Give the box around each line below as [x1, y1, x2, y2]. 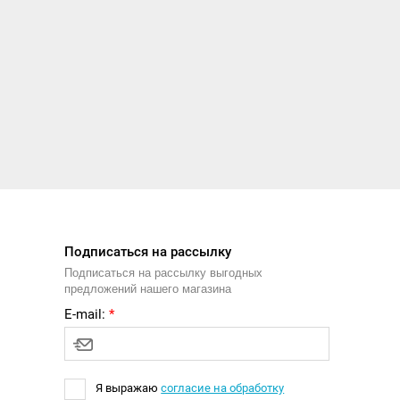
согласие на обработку [161, 381, 285, 396]
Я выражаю [96, 381, 162, 396]
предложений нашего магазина [64, 281, 232, 296]
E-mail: [64, 305, 110, 322]
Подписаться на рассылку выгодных [64, 265, 263, 279]
